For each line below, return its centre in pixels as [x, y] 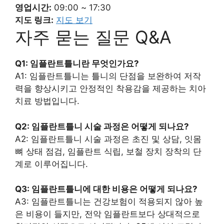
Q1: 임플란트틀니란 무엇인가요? [77, 64]
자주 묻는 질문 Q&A [93, 37]
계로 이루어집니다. [51, 164]
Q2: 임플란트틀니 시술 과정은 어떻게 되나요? [102, 126]
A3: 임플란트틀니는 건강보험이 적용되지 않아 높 [109, 202]
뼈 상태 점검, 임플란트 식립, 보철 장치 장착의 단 [108, 151]
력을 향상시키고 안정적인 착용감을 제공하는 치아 [110, 89]
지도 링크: [34, 20]
